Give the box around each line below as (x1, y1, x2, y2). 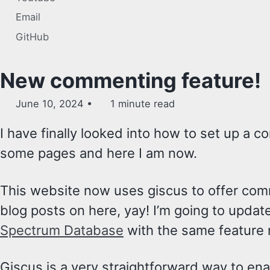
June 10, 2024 (15, 97, 84, 110)
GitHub (15, 30, 49, 43)
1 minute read (107, 97, 175, 110)
